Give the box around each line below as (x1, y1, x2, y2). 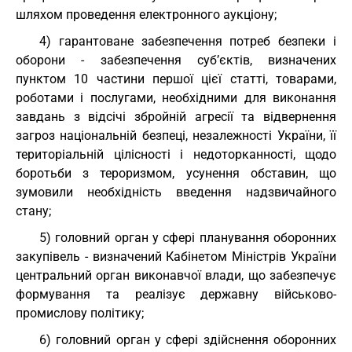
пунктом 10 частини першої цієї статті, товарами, (16, 71, 336, 86)
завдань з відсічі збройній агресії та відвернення (16, 109, 336, 124)
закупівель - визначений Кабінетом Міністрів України (16, 249, 336, 264)
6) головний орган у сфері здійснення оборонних (39, 332, 336, 347)
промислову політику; (16, 306, 144, 321)
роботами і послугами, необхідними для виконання (16, 90, 336, 105)
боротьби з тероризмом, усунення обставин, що (16, 166, 336, 181)
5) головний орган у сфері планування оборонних (39, 230, 336, 245)
